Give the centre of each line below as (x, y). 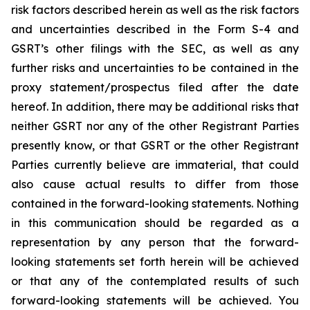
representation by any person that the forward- (155, 242)
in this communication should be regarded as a (155, 222)
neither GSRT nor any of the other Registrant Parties (155, 126)
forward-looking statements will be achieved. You (155, 300)
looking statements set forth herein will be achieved (155, 261)
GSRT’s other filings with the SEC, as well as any (155, 48)
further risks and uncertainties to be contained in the (155, 67)
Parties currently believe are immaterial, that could (155, 164)
